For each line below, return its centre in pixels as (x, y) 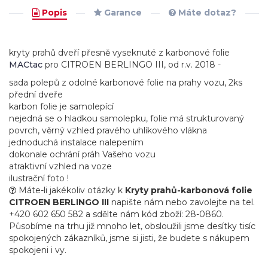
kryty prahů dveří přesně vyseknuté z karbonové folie (119, 53)
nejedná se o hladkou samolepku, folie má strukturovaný (127, 118)
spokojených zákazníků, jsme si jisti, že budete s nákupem (129, 238)
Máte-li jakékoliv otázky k (71, 190)
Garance (121, 13)
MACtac (26, 65)
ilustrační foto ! (39, 178)
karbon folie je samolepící (61, 106)
